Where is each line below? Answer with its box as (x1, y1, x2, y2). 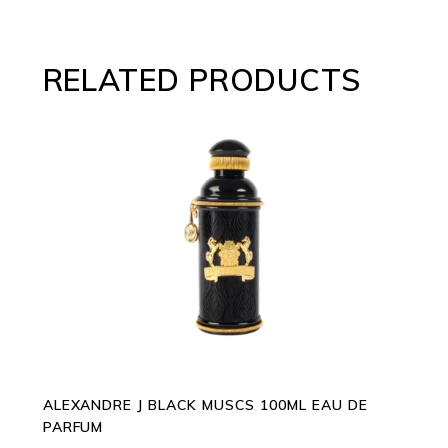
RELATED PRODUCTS (42, 61, 361, 100)
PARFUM (42, 418, 104, 437)
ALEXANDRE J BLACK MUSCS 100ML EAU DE (42, 396, 368, 415)
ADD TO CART (172, 229, 275, 246)
